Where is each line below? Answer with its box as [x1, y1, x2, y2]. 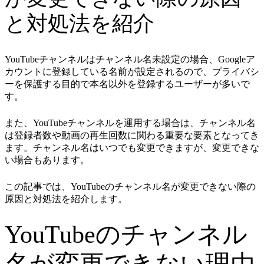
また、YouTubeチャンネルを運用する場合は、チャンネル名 [5, 118, 256, 128]
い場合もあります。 [5, 155, 90, 166]
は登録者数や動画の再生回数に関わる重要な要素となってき [5, 130, 259, 141]
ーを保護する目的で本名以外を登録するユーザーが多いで [5, 79, 250, 90]
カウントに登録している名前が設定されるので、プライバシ [5, 67, 259, 77]
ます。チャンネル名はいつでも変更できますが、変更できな [5, 143, 259, 153]
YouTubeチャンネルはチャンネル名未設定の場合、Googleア [5, 54, 255, 65]
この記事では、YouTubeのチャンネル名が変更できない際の [5, 181, 256, 192]
